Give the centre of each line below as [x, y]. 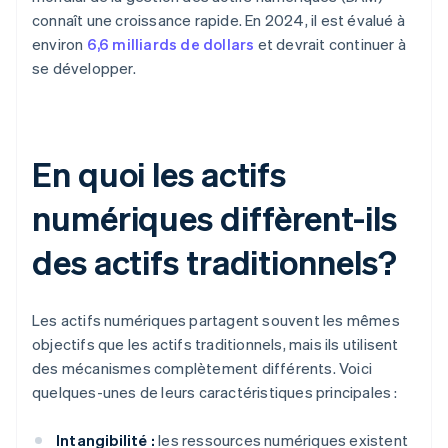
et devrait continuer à [330, 44]
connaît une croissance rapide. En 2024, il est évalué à [219, 20]
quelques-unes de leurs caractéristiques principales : [215, 392]
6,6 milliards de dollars [170, 44]
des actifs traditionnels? [214, 262]
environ [59, 44]
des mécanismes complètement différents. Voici [202, 368]
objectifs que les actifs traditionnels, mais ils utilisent [215, 344]
